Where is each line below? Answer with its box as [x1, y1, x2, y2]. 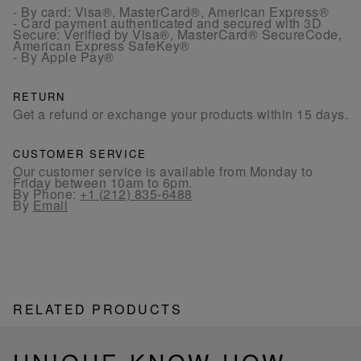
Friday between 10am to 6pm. [13, 172, 193, 192]
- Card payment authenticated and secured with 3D [13, 13, 322, 32]
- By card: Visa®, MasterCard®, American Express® [13, 2, 329, 21]
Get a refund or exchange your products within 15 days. [13, 104, 348, 123]
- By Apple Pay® [13, 47, 114, 66]
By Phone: [13, 184, 80, 203]
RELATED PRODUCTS [13, 299, 182, 318]
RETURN [13, 88, 65, 104]
